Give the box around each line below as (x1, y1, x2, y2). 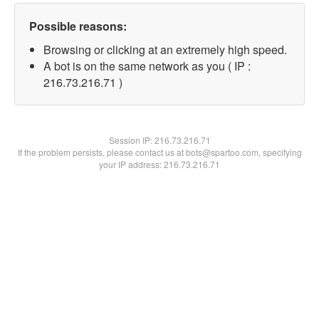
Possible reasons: (29, 18, 127, 34)
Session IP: (108, 134, 155, 146)
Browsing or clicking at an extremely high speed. (43, 41, 287, 58)
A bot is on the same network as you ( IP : (43, 58, 251, 74)
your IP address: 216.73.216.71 (99, 158, 220, 170)
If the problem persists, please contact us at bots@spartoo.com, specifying (17, 146, 302, 158)
